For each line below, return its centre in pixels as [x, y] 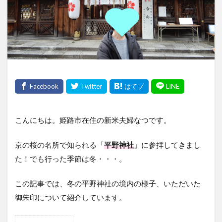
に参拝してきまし [171, 144]
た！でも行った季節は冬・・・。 [71, 158]
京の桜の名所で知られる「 [59, 144]
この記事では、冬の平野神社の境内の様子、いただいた [108, 183]
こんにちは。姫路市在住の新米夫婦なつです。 [93, 120]
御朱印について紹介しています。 [71, 197]
